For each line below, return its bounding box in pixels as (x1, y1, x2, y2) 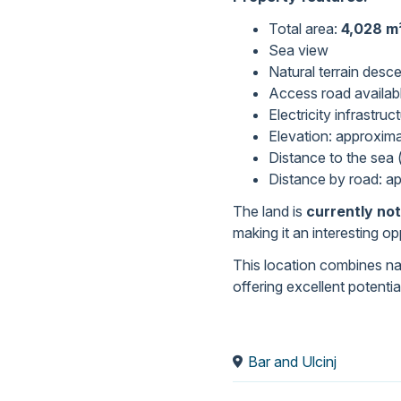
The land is (233, 202, 306, 221)
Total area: (269, 20, 341, 38)
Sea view (269, 41, 328, 60)
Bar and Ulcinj (248, 353, 337, 371)
